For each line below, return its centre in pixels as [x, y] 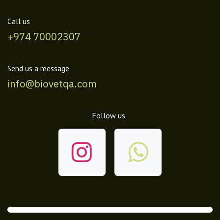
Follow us [108, 115]
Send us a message [38, 68]
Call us [19, 21]
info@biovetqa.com [52, 83]
